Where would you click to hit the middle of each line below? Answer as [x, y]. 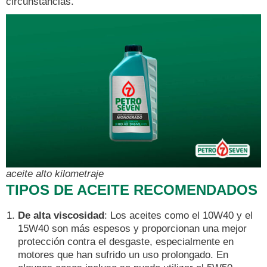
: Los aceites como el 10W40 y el [178, 215]
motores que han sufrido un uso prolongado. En [123, 254]
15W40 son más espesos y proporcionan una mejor [132, 228]
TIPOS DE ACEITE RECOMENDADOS [132, 190]
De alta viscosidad [61, 215]
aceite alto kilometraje [55, 174]
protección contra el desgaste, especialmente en [126, 241]
